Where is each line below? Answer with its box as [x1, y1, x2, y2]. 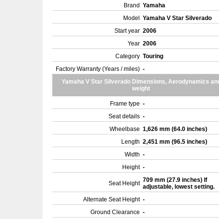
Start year [114, 27, 140, 34]
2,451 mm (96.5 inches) [143, 138, 209, 145]
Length [121, 138, 140, 145]
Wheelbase [109, 126, 140, 132]
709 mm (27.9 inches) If [143, 176, 207, 183]
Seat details [109, 113, 140, 120]
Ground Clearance [90, 209, 140, 216]
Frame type [110, 100, 140, 107]
